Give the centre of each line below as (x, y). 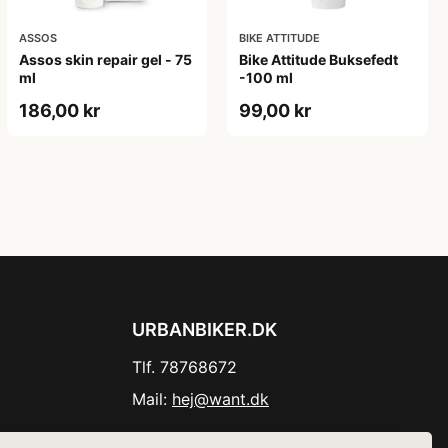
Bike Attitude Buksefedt (319, 59)
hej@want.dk (220, 398)
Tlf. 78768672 (184, 366)
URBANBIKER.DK (204, 329)
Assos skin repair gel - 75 (105, 59)
